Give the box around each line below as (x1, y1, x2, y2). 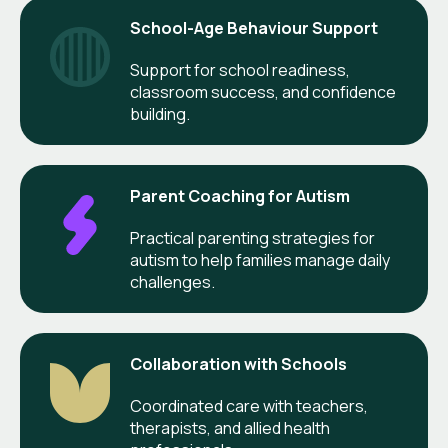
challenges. (130, 271, 215, 294)
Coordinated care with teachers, (130, 395, 368, 418)
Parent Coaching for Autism (130, 185, 350, 208)
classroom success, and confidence (130, 81, 396, 104)
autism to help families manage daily (130, 249, 390, 272)
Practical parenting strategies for (130, 227, 375, 250)
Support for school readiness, (130, 59, 350, 82)
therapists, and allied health (130, 417, 330, 440)
